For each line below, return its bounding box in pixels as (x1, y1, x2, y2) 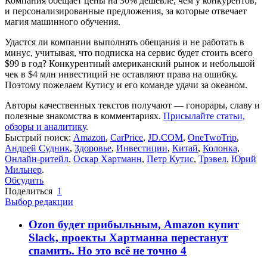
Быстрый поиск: (5, 132, 73, 142)
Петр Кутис (147, 153, 194, 164)
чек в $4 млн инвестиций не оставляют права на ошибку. (5, 69, 237, 79)
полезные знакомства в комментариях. (5, 110, 163, 121)
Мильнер (5, 164, 42, 175)
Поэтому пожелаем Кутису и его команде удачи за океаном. (5, 79, 247, 90)
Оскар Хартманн (73, 153, 142, 164)
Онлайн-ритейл (5, 153, 69, 164)
